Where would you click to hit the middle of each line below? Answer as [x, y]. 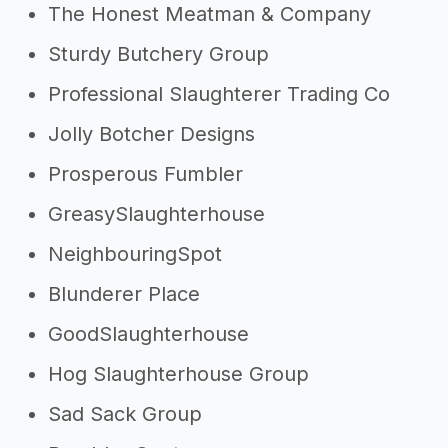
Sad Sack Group [125, 414]
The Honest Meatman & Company [209, 14]
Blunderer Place [124, 294]
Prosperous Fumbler [145, 174]
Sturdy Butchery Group [158, 54]
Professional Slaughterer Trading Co [219, 94]
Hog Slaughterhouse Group [178, 374]
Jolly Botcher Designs [151, 134]
